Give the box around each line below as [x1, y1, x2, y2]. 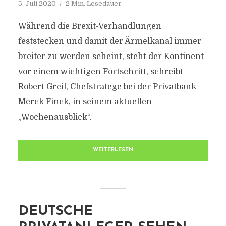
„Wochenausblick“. [18, 112, 92, 122]
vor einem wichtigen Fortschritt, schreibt [18, 67, 183, 76]
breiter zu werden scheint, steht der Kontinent [18, 52, 204, 61]
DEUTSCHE [18, 205, 93, 218]
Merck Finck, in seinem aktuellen [18, 97, 152, 106]
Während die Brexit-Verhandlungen [18, 22, 161, 31]
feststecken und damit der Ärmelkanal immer [18, 37, 201, 46]
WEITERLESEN [92, 147, 134, 153]
